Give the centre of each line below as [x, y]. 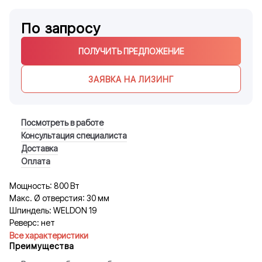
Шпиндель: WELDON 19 [53, 210]
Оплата [36, 161]
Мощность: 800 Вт [44, 186]
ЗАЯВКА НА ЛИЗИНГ [131, 79]
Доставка [39, 148]
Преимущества [42, 246]
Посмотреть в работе [62, 123]
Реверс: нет [32, 223]
